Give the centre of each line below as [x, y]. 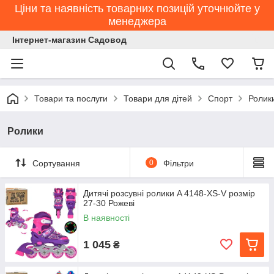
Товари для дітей [158, 98]
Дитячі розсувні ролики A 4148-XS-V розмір [169, 193]
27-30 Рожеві [109, 203]
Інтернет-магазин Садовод [69, 40]
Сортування [56, 163]
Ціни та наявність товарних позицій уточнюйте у [137, 9]
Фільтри [178, 163]
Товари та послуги [71, 98]
